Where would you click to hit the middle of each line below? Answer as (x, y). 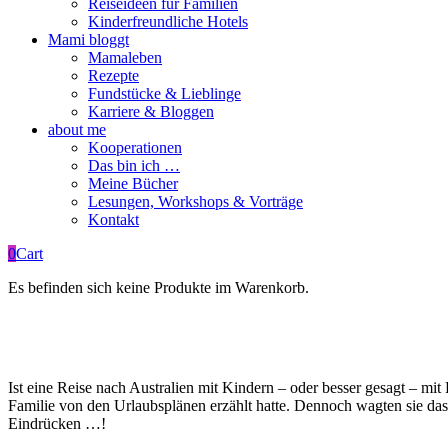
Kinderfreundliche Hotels (168, 21)
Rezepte (113, 75)
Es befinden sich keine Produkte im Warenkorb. (158, 287)
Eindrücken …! (57, 423)
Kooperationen (135, 147)
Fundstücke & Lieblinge (164, 93)
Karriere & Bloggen (151, 111)
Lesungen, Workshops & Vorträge (195, 201)
